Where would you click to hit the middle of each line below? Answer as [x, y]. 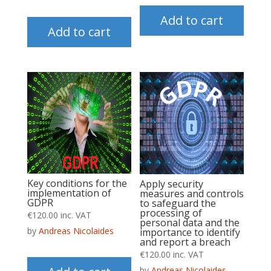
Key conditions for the [77, 184]
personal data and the [190, 222]
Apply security [172, 184]
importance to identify [190, 232]
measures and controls [192, 193]
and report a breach [185, 242]
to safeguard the [178, 203]
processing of [171, 213]
